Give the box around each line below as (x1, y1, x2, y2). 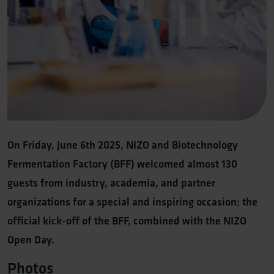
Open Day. (7, 232, 54, 246)
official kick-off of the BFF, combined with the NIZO (7, 213, 246, 228)
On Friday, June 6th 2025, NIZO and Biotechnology (7, 138, 238, 152)
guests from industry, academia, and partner (7, 176, 215, 190)
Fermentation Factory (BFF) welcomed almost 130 (7, 157, 237, 171)
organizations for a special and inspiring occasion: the (7, 194, 257, 209)
